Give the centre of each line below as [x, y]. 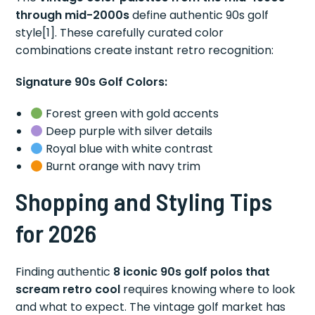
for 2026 [56, 233]
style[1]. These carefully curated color [120, 33]
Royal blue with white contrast [128, 149]
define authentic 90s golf [199, 15]
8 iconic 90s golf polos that [192, 272]
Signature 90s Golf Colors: [92, 82]
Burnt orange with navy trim [121, 167]
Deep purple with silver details [127, 131]
